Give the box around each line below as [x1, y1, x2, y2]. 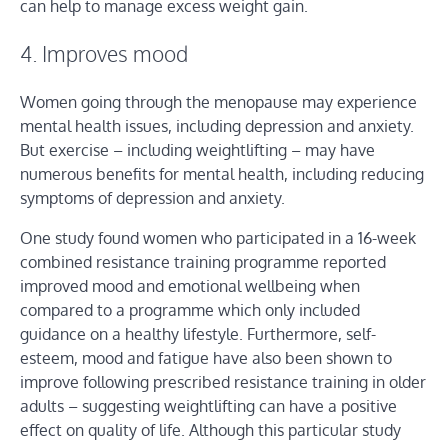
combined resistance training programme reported [20, 252, 386, 273]
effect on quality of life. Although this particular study [20, 420, 401, 441]
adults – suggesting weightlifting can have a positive [20, 396, 397, 417]
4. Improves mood [20, 40, 188, 67]
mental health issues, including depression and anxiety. [20, 116, 414, 137]
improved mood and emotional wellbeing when [20, 276, 360, 297]
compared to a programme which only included [20, 300, 360, 321]
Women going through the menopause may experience [20, 92, 417, 113]
